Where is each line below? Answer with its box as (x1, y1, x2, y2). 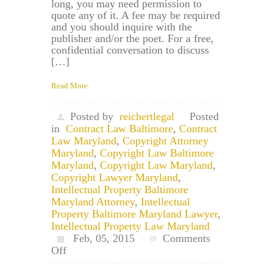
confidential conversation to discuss (51, 43, 209, 56)
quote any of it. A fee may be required (51, 9, 220, 21)
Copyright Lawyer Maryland (51, 171, 178, 183)
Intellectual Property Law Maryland (51, 219, 210, 232)
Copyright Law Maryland (100, 158, 213, 171)
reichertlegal (119, 110, 174, 122)
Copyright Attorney (122, 134, 208, 147)
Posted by (70, 110, 113, 122)
